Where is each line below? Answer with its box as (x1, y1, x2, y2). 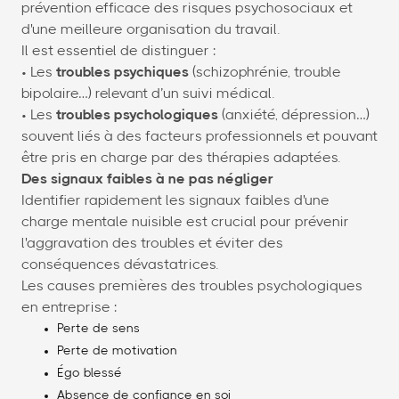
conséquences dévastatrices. (21, 257, 218, 273)
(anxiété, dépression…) (218, 108, 370, 123)
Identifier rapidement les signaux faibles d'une (21, 193, 330, 208)
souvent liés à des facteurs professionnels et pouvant (21, 129, 378, 144)
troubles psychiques (56, 65, 189, 80)
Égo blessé (57, 367, 122, 380)
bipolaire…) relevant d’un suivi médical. (21, 86, 274, 102)
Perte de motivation (57, 345, 177, 358)
